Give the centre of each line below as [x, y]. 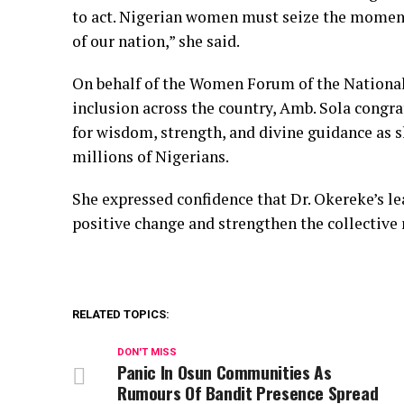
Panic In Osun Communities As [225, 372]
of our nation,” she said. [156, 41]
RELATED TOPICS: [121, 315]
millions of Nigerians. [151, 157]
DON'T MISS [147, 353]
